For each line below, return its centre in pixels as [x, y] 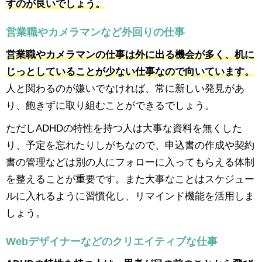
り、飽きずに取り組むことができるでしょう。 [110, 106]
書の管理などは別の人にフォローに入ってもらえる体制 [130, 162]
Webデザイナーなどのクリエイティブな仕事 [112, 242]
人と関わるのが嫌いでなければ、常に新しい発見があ [125, 89]
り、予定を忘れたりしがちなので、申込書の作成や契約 [130, 145]
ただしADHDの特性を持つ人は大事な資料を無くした [124, 128]
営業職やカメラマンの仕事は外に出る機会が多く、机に [130, 55]
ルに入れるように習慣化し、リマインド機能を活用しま [130, 196]
